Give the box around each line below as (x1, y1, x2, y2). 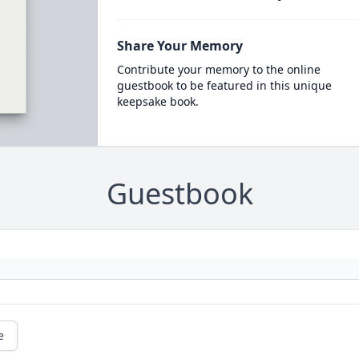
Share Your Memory (116, 37, 243, 54)
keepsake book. (116, 94, 199, 109)
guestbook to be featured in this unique (116, 78, 332, 93)
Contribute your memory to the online (116, 62, 321, 77)
